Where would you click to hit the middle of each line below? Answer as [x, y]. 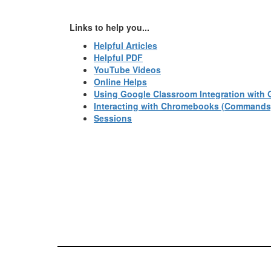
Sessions [113, 118]
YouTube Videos [127, 70]
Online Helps [120, 82]
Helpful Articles [126, 45]
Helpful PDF [118, 57]
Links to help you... [109, 27]
